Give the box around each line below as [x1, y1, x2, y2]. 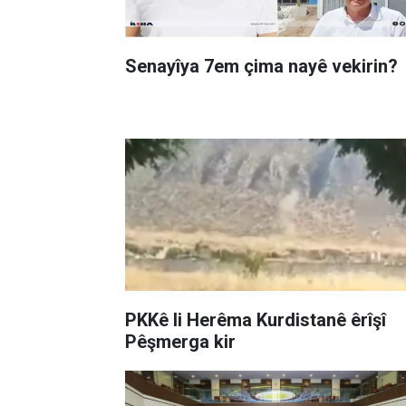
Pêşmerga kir [125, 330, 236, 353]
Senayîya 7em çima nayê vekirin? [125, 54, 398, 77]
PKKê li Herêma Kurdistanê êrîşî [125, 308, 173, 331]
